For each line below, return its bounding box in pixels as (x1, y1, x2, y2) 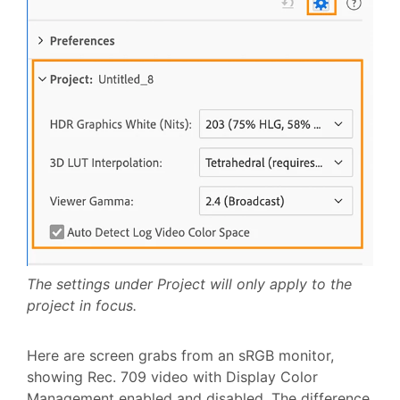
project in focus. (27, 296, 137, 315)
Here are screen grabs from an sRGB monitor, (27, 346, 334, 365)
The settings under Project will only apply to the (27, 275, 352, 294)
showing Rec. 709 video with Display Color (27, 368, 318, 387)
